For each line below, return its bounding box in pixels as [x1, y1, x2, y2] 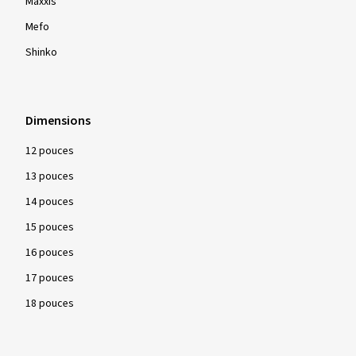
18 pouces [25, 296, 74, 311]
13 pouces [25, 168, 74, 184]
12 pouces [25, 143, 74, 159]
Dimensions [25, 112, 91, 130]
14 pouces [25, 194, 74, 210]
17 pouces [25, 270, 74, 286]
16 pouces [25, 245, 74, 261]
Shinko [25, 44, 57, 60]
